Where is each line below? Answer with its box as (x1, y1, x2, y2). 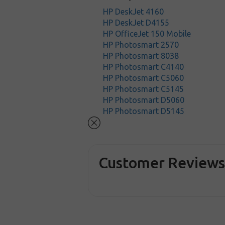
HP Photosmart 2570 (103, 40, 179, 49)
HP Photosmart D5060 (103, 95, 185, 104)
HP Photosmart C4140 (103, 62, 184, 71)
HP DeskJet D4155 (103, 18, 170, 27)
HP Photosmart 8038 (103, 51, 179, 60)
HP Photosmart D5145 (103, 106, 185, 116)
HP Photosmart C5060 (103, 73, 184, 82)
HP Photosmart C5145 (103, 84, 184, 93)
